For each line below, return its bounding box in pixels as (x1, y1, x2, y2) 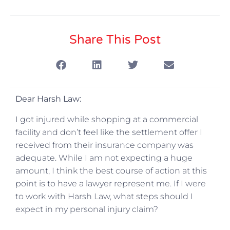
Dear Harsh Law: (15, 94, 81, 104)
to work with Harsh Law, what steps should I (15, 191, 193, 201)
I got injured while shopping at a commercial (15, 114, 198, 124)
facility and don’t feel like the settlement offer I (15, 127, 202, 137)
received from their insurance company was (15, 140, 194, 150)
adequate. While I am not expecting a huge (15, 152, 193, 163)
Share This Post (69, 32, 161, 48)
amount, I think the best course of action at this (15, 165, 207, 176)
